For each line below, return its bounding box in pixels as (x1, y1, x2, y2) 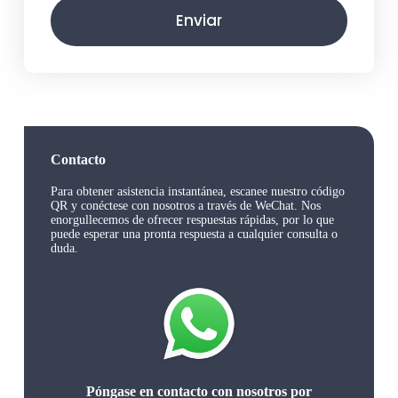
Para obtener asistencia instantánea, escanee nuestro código (50, 185, 345, 199)
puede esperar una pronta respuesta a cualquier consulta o (50, 227, 338, 242)
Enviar (175, 10, 222, 32)
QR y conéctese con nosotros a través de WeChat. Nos (50, 199, 321, 213)
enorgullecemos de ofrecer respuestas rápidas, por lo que (50, 213, 334, 227)
